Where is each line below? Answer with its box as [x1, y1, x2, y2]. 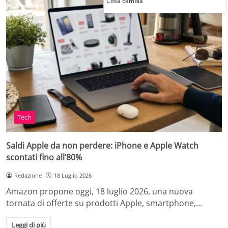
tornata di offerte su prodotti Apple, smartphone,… [6, 197, 202, 209]
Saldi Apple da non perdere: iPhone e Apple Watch [6, 139, 198, 151]
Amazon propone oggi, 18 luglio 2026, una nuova [6, 186, 193, 197]
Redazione [14, 171, 42, 179]
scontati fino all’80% [6, 151, 82, 163]
